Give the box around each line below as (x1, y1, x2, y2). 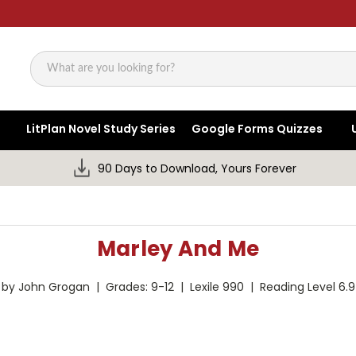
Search (30, 68, 70, 85)
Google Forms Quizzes (192, 121, 323, 137)
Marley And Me (96, 234, 260, 264)
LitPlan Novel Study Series (26, 121, 176, 137)
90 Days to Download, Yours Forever (98, 161, 297, 177)
